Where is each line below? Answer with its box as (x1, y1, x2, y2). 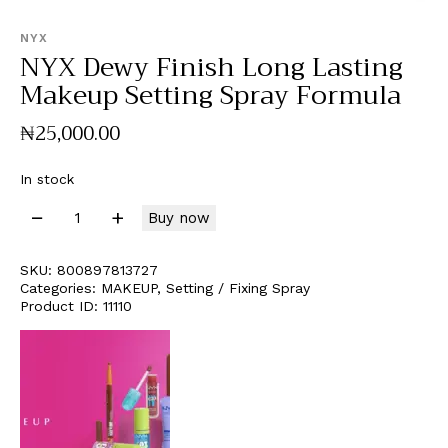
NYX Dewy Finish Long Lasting (20, 44, 403, 90)
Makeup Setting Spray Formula (20, 72, 401, 118)
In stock (20, 171, 74, 188)
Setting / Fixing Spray (166, 280, 310, 297)
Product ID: (20, 298, 103, 315)
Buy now (148, 209, 210, 228)
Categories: (20, 280, 101, 297)
